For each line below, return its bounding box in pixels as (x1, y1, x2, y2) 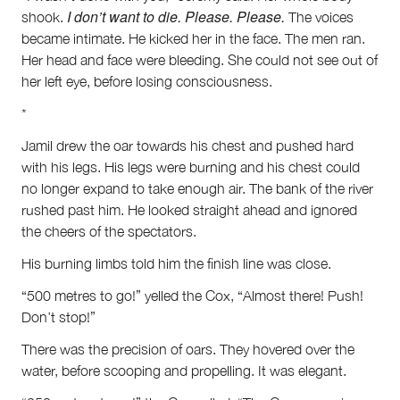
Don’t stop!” (21, 308, 96, 325)
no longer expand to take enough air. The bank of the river (21, 179, 373, 196)
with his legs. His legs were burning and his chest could (21, 158, 360, 175)
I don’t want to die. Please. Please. (67, 5, 285, 27)
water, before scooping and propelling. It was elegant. (21, 362, 346, 379)
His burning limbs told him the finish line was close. (21, 254, 331, 271)
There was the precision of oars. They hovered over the (21, 340, 354, 357)
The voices (285, 8, 354, 25)
